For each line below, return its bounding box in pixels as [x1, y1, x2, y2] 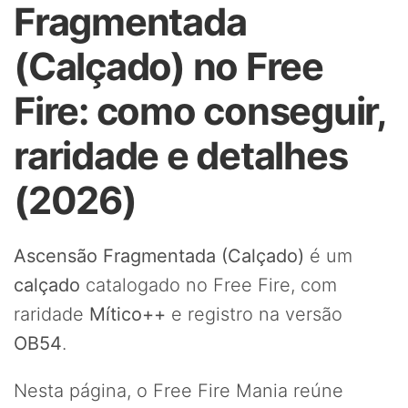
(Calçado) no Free [14, 44, 323, 89]
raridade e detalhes [14, 133, 348, 178]
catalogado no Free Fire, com [80, 274, 337, 296]
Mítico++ [89, 303, 166, 325]
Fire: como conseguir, [14, 88, 386, 134]
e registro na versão [166, 303, 342, 325]
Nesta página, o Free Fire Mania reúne [14, 380, 343, 402]
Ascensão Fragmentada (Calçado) [14, 245, 304, 267]
